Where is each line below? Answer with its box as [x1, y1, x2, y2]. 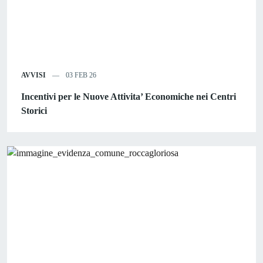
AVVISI [21, 70, 46, 79]
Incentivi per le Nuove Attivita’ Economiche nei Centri [21, 91, 236, 102]
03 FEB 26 [64, 70, 96, 79]
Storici [21, 105, 47, 116]
